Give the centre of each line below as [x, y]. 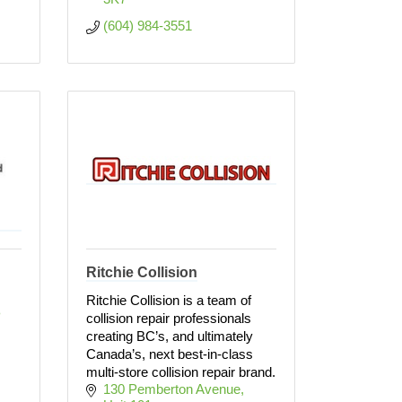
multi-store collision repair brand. [181, 372]
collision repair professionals [169, 318]
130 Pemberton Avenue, [173, 389]
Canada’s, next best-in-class [170, 354]
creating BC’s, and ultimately [170, 336]
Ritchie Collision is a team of [169, 300]
